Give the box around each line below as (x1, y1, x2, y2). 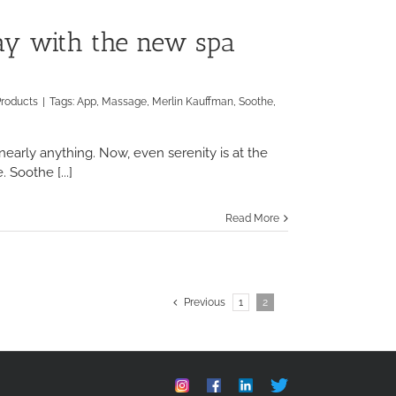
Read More (225, 212, 279, 225)
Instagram (174, 377, 230, 392)
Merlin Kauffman (152, 95, 233, 108)
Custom (270, 377, 314, 392)
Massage (102, 95, 147, 108)
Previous (184, 296, 225, 308)
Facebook (206, 377, 262, 392)
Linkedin (238, 377, 289, 392)
